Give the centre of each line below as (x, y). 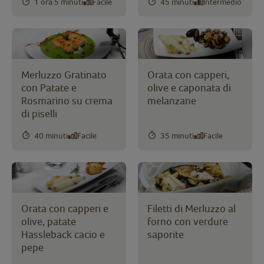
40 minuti (51, 135)
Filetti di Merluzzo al (192, 208)
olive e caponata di (189, 88)
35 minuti (177, 135)
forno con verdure (188, 221)
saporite (166, 234)
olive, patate (49, 221)
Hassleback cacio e (63, 234)
